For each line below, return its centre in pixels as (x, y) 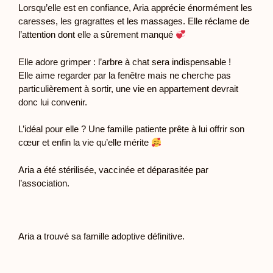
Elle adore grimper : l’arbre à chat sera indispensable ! (125, 62)
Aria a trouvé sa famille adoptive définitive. (101, 236)
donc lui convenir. (53, 102)
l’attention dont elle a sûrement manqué (97, 34)
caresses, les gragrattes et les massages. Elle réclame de (134, 21)
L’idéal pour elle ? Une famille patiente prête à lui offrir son (131, 129)
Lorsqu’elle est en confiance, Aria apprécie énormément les (135, 8)
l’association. (44, 183)
